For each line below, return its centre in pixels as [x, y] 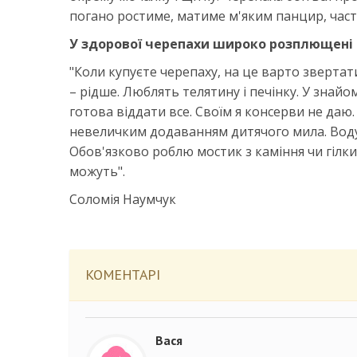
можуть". [97, 171]
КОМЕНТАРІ [123, 275]
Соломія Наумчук [123, 199]
